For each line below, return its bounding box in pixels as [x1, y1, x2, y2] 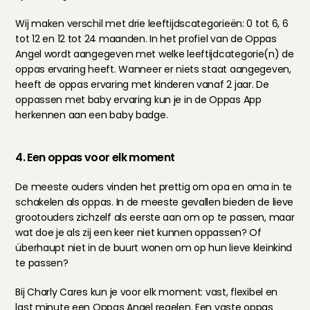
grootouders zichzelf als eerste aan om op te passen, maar [15, 210, 295, 224]
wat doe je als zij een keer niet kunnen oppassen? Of [15, 226, 262, 239]
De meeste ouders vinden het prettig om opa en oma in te [15, 180, 293, 194]
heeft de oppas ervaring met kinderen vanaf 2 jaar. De [15, 77, 269, 91]
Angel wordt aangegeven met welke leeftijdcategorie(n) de [15, 47, 294, 61]
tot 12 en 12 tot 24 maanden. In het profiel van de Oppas [15, 32, 277, 46]
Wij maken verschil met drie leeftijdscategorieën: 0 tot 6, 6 [15, 17, 289, 30]
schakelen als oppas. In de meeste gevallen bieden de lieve [15, 195, 294, 209]
